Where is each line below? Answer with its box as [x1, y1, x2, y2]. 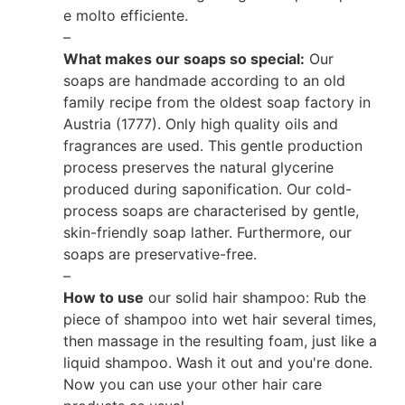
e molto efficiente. [63, 5, 188, 24]
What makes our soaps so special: [63, 49, 305, 68]
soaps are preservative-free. [63, 244, 257, 263]
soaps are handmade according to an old [63, 71, 345, 89]
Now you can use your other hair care [63, 374, 322, 393]
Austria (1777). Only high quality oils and [63, 114, 338, 133]
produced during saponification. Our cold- [63, 179, 352, 198]
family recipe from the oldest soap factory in [63, 92, 371, 111]
